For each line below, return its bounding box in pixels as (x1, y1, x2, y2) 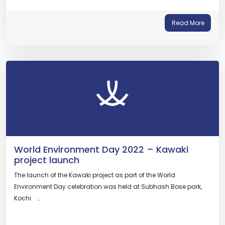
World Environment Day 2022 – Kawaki (14, 143, 188, 156)
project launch (14, 154, 79, 166)
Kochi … (14, 194, 40, 202)
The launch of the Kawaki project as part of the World (14, 171, 175, 179)
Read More (171, 19, 204, 27)
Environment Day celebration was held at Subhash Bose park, (14, 182, 202, 191)
